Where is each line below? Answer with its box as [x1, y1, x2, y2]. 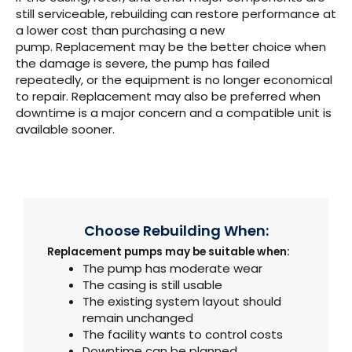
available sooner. [16, 120, 115, 137]
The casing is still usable [82, 277, 222, 294]
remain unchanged [82, 310, 193, 327]
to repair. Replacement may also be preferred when [16, 87, 321, 104]
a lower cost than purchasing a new [16, 21, 225, 38]
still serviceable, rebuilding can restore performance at [16, 5, 336, 22]
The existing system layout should [82, 293, 281, 310]
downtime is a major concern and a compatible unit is [16, 104, 332, 121]
